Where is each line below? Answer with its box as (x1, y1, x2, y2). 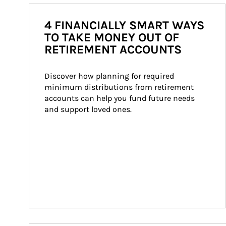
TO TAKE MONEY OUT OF (44, 30, 179, 44)
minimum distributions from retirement (44, 82, 196, 92)
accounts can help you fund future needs (44, 93, 197, 103)
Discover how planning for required (44, 71, 176, 81)
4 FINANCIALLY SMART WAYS (44, 18, 204, 32)
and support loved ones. (44, 104, 132, 114)
